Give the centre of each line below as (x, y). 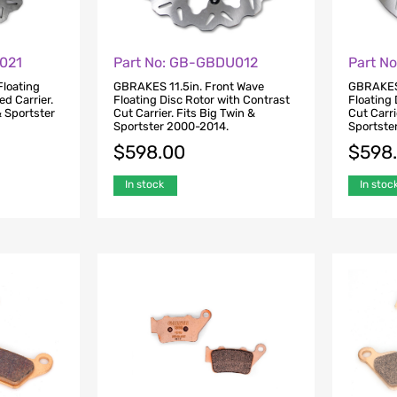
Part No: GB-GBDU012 (185, 63)
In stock (144, 184)
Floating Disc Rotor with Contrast (201, 99)
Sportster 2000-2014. (171, 126)
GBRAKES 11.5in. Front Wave (188, 86)
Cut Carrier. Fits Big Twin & (184, 113)
